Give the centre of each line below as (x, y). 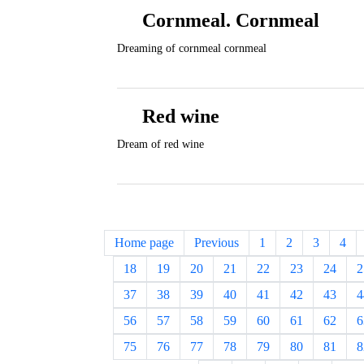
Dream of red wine (160, 144)
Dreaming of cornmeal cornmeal (192, 48)
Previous (217, 243)
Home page (144, 243)
